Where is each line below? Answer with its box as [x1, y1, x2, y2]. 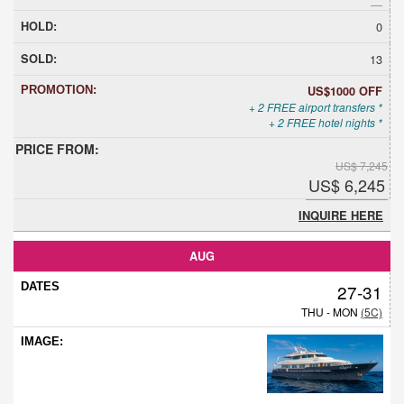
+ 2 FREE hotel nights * [269, 114, 382, 130]
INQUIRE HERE [298, 206, 383, 224]
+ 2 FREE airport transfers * [249, 98, 382, 115]
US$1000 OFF [308, 82, 382, 99]
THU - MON [301, 303, 361, 319]
